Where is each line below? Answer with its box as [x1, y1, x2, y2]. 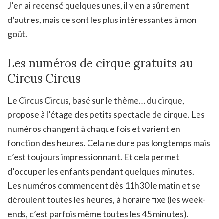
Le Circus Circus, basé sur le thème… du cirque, [7, 94, 184, 106]
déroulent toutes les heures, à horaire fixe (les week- [7, 194, 206, 205]
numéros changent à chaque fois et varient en [7, 123, 180, 134]
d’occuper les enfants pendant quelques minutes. [7, 165, 194, 176]
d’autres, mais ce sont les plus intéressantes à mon [7, 14, 197, 25]
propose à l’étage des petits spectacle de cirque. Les [7, 109, 205, 120]
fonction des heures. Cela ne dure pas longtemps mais [7, 137, 210, 148]
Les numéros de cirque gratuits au [7, 55, 193, 71]
